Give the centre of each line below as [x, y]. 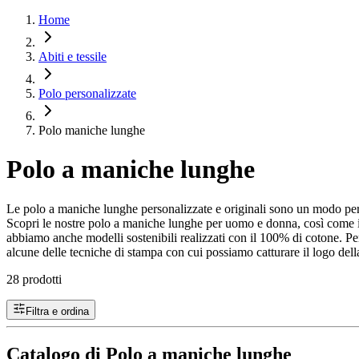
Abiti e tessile [73, 56]
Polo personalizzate [87, 93]
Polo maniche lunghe [92, 130]
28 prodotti [34, 279]
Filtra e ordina [57, 311]
